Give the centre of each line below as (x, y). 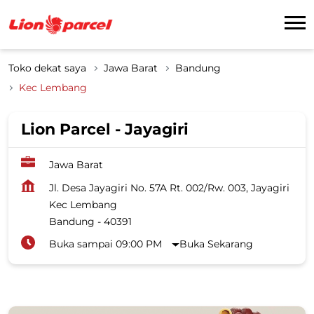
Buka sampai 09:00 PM (105, 244)
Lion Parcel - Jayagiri (105, 129)
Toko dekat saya (47, 68)
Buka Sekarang (217, 244)
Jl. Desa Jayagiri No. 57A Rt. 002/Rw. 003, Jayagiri (169, 187)
